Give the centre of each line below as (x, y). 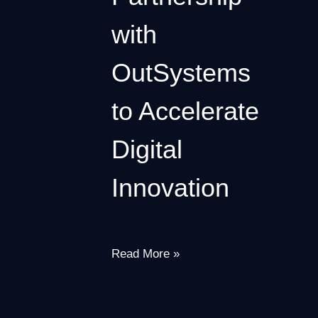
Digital (147, 149)
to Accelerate (186, 111)
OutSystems (181, 72)
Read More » (146, 253)
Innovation (171, 187)
